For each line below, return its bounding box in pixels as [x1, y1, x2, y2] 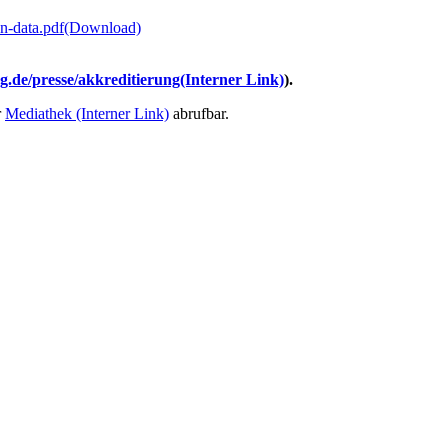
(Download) [64, 18, 141, 36]
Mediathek [5, 104, 72, 122]
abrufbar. [169, 104, 229, 122]
